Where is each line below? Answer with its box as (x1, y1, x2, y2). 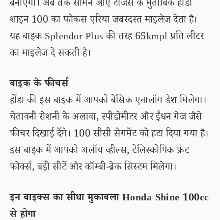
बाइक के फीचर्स (10, 77, 69, 93)
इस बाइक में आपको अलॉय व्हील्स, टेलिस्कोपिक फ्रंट (10, 144, 190, 160)
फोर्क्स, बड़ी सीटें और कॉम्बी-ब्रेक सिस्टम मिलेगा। (10, 161, 177, 176)
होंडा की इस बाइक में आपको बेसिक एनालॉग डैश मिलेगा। (10, 94, 207, 110)
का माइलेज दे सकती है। (10, 47, 91, 62)
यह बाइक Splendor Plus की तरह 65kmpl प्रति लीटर (10, 30, 204, 46)
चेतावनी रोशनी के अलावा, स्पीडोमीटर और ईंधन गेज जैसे (10, 110, 202, 126)
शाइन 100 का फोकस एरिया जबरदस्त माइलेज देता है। (10, 13, 197, 29)
